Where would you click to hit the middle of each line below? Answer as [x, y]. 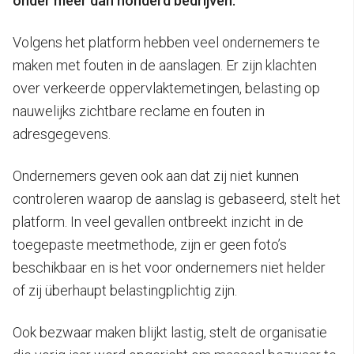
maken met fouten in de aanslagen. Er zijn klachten [165, 65]
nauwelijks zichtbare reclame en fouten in [139, 111]
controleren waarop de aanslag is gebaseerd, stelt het [177, 198]
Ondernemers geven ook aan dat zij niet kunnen [156, 175]
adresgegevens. [62, 134]
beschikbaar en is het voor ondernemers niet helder [169, 267]
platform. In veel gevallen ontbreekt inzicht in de [158, 221]
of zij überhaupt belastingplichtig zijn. [125, 290]
